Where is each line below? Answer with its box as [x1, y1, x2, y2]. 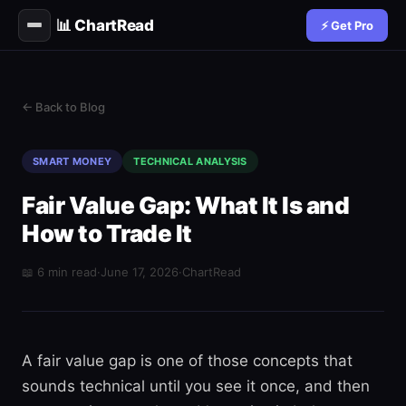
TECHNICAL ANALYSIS [133, 155, 247, 168]
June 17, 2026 [101, 265, 179, 279]
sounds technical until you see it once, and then [22, 377, 370, 395]
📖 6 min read [22, 265, 97, 279]
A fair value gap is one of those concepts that [22, 352, 353, 370]
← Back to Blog [22, 100, 105, 114]
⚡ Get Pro [321, 17, 373, 33]
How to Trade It [22, 219, 192, 247]
